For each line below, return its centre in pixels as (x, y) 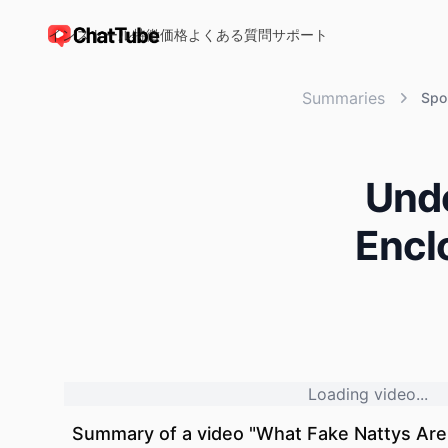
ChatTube (84, 45)
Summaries (343, 98)
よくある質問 (230, 34)
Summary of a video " (164, 433)
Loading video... (368, 394)
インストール (90, 34)
